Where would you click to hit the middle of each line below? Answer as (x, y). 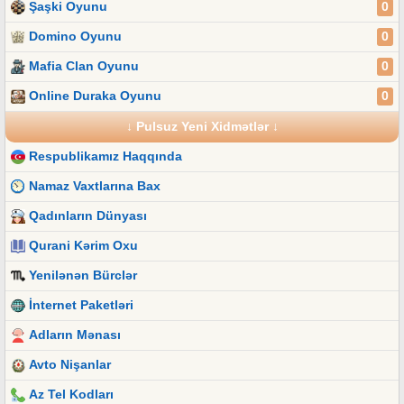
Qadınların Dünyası (88, 216)
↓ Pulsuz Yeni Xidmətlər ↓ (202, 127)
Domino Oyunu (75, 37)
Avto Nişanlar (70, 365)
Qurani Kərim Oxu (83, 246)
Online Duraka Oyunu (95, 96)
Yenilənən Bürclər (83, 275)
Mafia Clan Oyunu (84, 66)
